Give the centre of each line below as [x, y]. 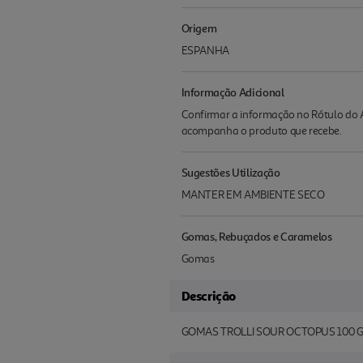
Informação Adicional [233, 92]
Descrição [208, 296]
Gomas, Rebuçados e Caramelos [256, 237]
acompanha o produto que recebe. [261, 131]
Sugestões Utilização [231, 173]
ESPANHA [205, 51]
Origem [199, 28]
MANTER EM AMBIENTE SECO [253, 195]
